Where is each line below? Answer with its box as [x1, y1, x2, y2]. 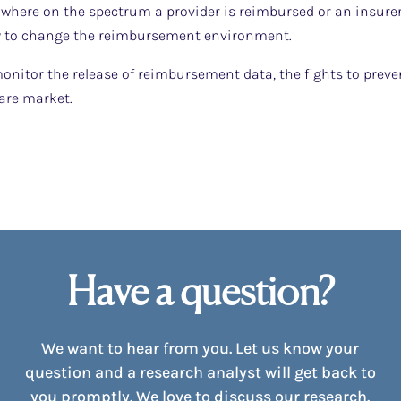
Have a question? [66, 267, 335, 315]
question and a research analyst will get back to [24, 362, 376, 382]
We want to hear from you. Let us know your [41, 337, 360, 358]
